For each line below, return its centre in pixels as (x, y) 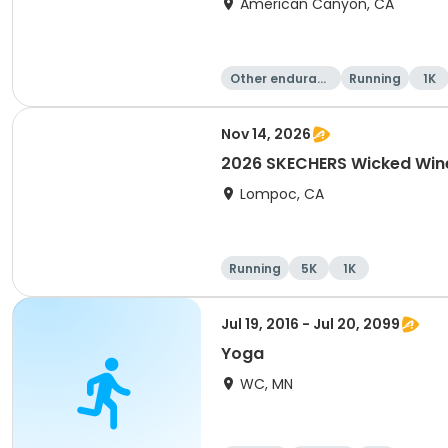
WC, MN (266, 384)
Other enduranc (281, 78)
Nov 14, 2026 (266, 134)
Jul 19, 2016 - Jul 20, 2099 (310, 324)
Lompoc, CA (282, 194)
